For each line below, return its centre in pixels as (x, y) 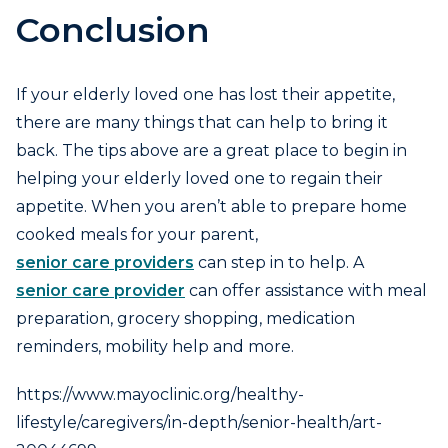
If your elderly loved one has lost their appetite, (205, 95)
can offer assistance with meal (306, 291)
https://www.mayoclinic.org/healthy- (160, 395)
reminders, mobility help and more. (155, 347)
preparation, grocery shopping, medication (185, 319)
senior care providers (105, 263)
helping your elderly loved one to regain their (199, 179)
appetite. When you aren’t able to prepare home (211, 207)
